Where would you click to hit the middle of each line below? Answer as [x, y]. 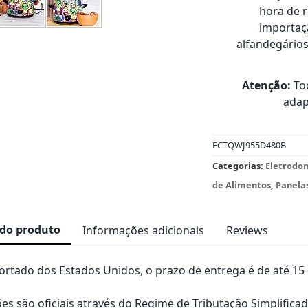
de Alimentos [242, 185]
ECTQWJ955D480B [250, 145]
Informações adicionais [143, 230]
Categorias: [239, 166]
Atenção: [267, 85]
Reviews [247, 230]
